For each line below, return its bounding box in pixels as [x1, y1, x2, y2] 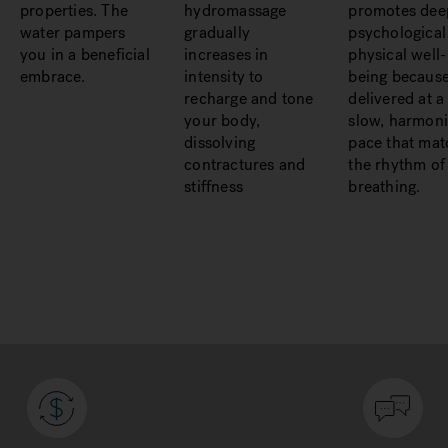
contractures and [184, 154, 306, 175]
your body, [184, 110, 261, 131]
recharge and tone [184, 88, 314, 109]
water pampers [19, 22, 126, 43]
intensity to [184, 66, 264, 87]
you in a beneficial [19, 44, 150, 65]
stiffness [184, 176, 244, 197]
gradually [184, 22, 251, 43]
